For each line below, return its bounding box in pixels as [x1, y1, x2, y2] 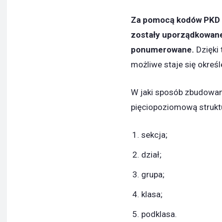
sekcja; [141, 130, 167, 140]
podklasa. [141, 209, 177, 220]
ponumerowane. [131, 45, 194, 55]
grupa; [141, 169, 165, 180]
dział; [141, 150, 162, 160]
